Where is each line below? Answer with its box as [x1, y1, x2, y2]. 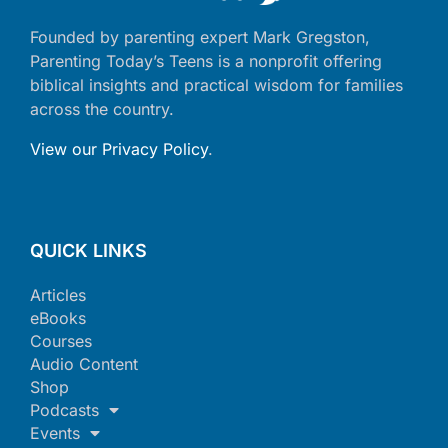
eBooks [30, 307, 86, 328]
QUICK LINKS [30, 239, 147, 261]
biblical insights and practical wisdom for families [30, 74, 403, 95]
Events [30, 422, 80, 443]
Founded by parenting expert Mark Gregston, [30, 26, 370, 47]
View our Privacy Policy [30, 138, 208, 159]
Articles [30, 284, 86, 305]
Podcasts [30, 399, 99, 420]
